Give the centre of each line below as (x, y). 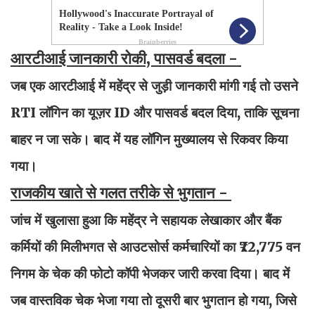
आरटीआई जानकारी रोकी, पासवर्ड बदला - (126, 58)
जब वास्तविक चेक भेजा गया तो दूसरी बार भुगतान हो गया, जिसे (154, 300)
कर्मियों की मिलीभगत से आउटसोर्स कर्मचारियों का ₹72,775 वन (155, 246)
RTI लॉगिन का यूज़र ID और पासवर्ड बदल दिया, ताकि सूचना (155, 112)
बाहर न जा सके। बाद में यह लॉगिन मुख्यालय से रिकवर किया (149, 139)
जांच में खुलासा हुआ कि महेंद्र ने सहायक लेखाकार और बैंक (146, 220)
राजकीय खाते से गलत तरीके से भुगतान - (121, 192)
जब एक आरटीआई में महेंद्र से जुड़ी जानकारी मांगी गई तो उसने (154, 85)
